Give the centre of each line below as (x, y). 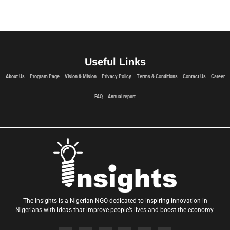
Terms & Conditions (157, 77)
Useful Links (115, 62)
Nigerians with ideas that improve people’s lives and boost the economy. (115, 210)
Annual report (122, 97)
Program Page (44, 77)
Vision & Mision (80, 77)
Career (218, 77)
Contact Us (194, 77)
